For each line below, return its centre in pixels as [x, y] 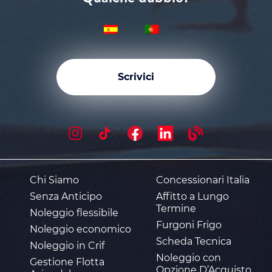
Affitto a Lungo [192, 197]
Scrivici [136, 77]
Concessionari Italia [203, 180]
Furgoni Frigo [189, 225]
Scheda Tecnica [194, 242]
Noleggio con [189, 258]
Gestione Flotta [67, 262]
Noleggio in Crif [67, 246]
